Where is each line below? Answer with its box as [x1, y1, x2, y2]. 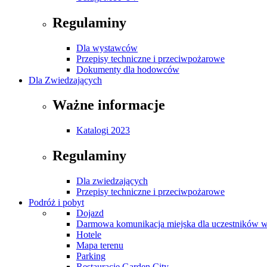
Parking [76, 251, 105, 262]
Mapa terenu [76, 240, 123, 251]
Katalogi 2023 [76, 125, 130, 136]
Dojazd [76, 208, 104, 219]
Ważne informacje [52, 97, 165, 113]
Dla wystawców [76, 42, 138, 53]
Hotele [76, 229, 101, 240]
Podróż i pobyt [29, 197, 84, 208]
